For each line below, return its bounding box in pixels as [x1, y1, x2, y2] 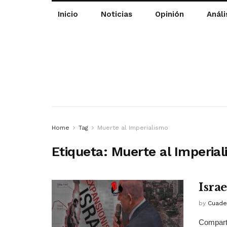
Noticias [100, 10, 132, 19]
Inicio [57, 10, 78, 19]
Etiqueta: [52, 143, 111, 159]
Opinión [155, 10, 184, 19]
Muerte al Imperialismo [97, 124, 168, 131]
